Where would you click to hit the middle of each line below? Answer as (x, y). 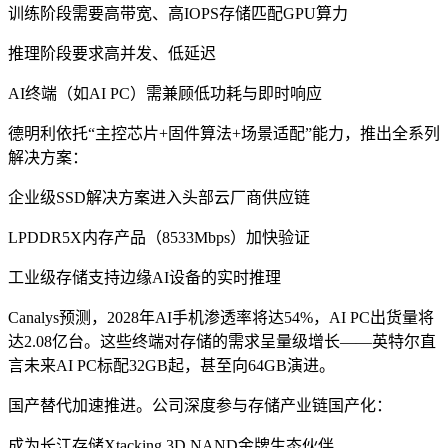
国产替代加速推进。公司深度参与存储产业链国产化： (200, 405)
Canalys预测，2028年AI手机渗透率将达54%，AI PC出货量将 (221, 317)
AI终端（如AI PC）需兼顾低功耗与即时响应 (165, 93)
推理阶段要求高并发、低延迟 (112, 53)
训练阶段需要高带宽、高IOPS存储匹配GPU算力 (178, 13)
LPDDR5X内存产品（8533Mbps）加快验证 (159, 237)
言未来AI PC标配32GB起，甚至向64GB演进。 (171, 365)
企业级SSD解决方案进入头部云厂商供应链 (159, 197)
